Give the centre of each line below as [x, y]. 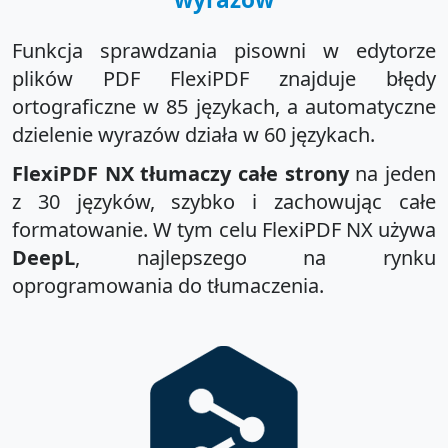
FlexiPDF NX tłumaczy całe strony [180, 173]
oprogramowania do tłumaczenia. [168, 285]
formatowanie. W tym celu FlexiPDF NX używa [224, 229]
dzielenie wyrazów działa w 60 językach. [193, 134]
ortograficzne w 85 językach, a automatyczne [224, 106]
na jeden [392, 173]
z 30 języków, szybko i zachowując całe [224, 201]
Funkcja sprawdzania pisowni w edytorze [224, 50]
